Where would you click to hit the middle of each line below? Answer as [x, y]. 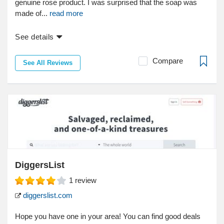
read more [66, 13]
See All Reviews [48, 63]
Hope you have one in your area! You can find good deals [108, 216]
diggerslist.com [47, 195]
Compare [168, 61]
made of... [32, 13]
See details [34, 37]
